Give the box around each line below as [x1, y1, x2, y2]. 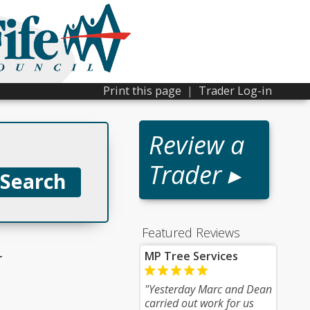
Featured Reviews [142, 224, 240, 241]
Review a [149, 128, 244, 162]
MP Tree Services [145, 248, 238, 264]
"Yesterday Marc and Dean [145, 282, 272, 297]
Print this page [103, 83, 181, 98]
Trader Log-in [199, 83, 272, 98]
